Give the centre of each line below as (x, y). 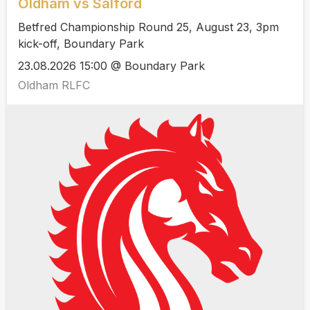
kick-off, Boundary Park (81, 43)
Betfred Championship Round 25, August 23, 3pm (148, 27)
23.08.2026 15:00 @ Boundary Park (111, 66)
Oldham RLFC (54, 85)
